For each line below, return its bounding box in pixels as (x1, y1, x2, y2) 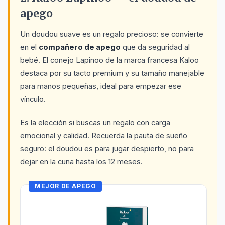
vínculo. (20, 95, 46, 104)
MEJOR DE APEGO (35, 182, 96, 190)
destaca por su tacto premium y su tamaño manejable (20, 69, 204, 78)
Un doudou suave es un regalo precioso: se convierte (20, 30, 203, 39)
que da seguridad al (121, 43, 190, 52)
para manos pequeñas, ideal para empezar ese (20, 82, 181, 91)
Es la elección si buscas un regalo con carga (20, 118, 170, 127)
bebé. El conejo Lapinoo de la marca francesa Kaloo (20, 56, 199, 65)
